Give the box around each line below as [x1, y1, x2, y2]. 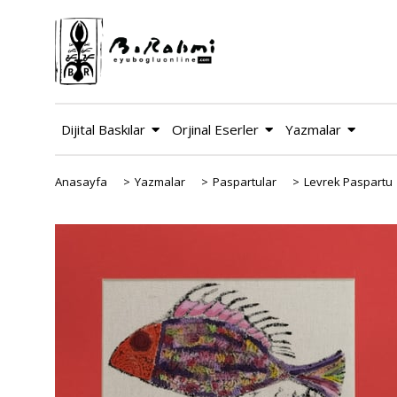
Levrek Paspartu [304, 174, 393, 190]
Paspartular [213, 174, 276, 190]
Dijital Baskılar [61, 121, 145, 138]
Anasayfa [55, 174, 107, 190]
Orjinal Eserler [172, 121, 259, 138]
